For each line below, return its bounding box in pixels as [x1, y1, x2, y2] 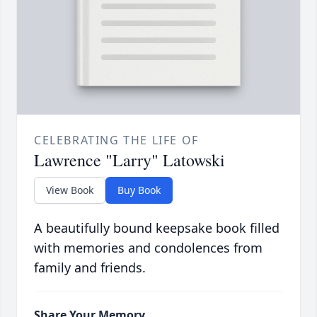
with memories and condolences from [34, 239, 263, 257]
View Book [46, 183, 93, 197]
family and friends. [34, 259, 146, 277]
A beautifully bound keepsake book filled [34, 219, 279, 237]
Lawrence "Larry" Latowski [34, 149, 225, 172]
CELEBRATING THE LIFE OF [34, 132, 199, 149]
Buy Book [117, 183, 161, 197]
